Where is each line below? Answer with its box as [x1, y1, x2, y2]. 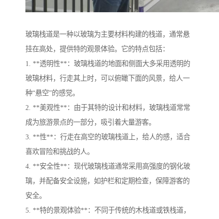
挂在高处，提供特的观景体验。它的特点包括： [25, 44, 169, 53]
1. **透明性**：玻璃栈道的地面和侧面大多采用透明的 [25, 59, 190, 67]
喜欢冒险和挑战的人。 [25, 147, 94, 155]
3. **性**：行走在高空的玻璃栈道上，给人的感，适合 [25, 132, 190, 141]
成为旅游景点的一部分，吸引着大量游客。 [25, 118, 155, 126]
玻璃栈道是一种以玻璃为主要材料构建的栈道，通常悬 [25, 30, 190, 38]
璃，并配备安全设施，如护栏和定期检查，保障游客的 [25, 176, 190, 185]
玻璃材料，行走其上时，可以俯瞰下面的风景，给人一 [25, 74, 190, 82]
